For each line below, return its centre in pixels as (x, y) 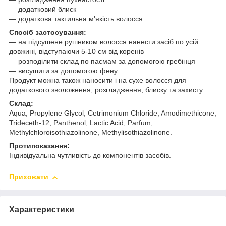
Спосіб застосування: (49, 33)
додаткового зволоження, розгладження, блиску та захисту (106, 90)
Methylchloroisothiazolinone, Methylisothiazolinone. (91, 132)
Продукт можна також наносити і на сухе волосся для (98, 80)
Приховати (29, 177)
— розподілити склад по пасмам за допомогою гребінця (102, 61)
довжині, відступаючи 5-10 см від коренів (76, 52)
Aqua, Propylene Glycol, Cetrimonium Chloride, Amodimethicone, (113, 113)
